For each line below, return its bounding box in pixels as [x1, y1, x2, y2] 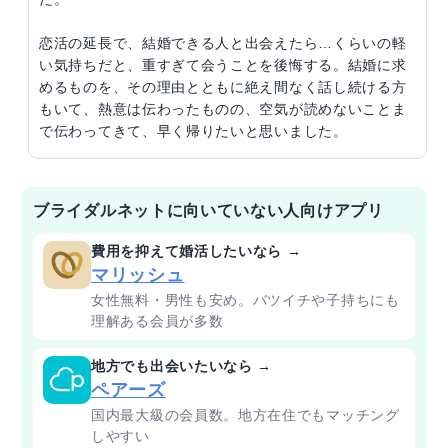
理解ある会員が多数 [91, 312, 224, 329]
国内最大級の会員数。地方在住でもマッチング [91, 406, 400, 423]
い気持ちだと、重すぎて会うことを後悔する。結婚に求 [39, 56, 407, 73]
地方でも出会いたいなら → [91, 357, 273, 374]
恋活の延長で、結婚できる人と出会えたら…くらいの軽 [39, 34, 407, 51]
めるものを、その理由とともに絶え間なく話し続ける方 [39, 78, 407, 95]
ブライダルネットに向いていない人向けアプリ [33, 201, 384, 219]
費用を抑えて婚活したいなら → [91, 242, 302, 259]
